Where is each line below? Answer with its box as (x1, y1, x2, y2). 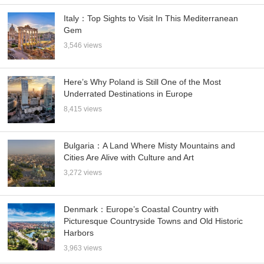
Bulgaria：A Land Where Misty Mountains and (64, 141, 236, 151)
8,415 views (64, 105, 103, 114)
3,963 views (64, 244, 103, 253)
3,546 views (64, 41, 103, 50)
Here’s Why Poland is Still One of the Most (64, 77, 222, 87)
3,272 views (64, 169, 103, 177)
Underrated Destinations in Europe (64, 89, 193, 99)
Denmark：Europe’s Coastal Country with (64, 204, 219, 214)
